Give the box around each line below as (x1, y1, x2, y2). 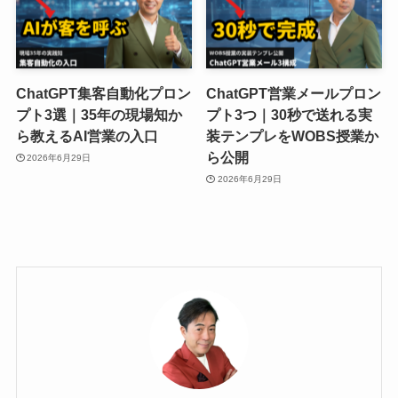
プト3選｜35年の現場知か (15, 107, 182, 123)
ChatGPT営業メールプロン (206, 85, 382, 102)
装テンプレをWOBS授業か (206, 128, 379, 145)
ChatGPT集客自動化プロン (15, 85, 191, 102)
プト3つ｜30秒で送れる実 (206, 107, 373, 123)
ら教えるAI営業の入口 (15, 128, 158, 145)
